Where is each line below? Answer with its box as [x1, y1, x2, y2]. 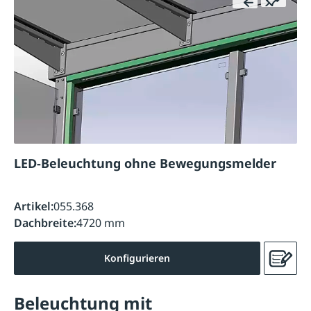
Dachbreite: [14, 215, 76, 231]
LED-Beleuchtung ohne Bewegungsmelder [124, 155, 276, 172]
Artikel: [14, 198, 53, 214]
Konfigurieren [104, 251, 170, 265]
